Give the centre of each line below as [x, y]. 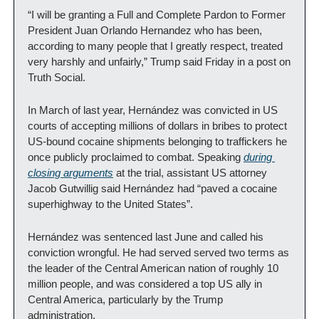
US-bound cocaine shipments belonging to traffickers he [157, 141]
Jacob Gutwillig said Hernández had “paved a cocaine [152, 188]
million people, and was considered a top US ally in [145, 283]
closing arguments [70, 172]
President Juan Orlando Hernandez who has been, [145, 30]
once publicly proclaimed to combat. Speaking [136, 157]
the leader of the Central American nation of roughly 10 [153, 268]
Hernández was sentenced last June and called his [146, 236]
